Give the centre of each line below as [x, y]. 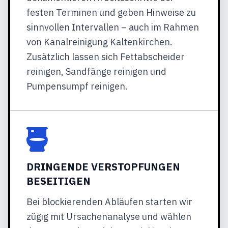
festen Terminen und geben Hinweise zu [111, 12]
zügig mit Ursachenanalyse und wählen [109, 217]
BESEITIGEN [59, 181]
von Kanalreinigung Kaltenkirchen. [99, 42]
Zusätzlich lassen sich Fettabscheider [106, 57]
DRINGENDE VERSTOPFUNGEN [103, 167]
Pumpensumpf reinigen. [77, 86]
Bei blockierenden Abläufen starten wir [109, 202]
